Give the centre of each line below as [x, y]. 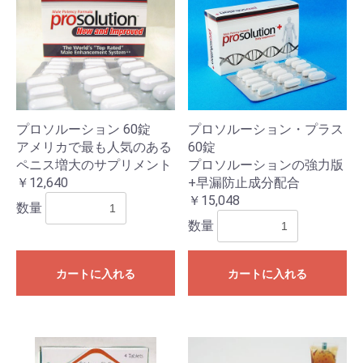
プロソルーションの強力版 [266, 165]
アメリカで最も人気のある [94, 147]
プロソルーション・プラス [266, 130]
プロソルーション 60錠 [83, 130]
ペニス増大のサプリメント [94, 165]
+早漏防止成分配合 [244, 183]
